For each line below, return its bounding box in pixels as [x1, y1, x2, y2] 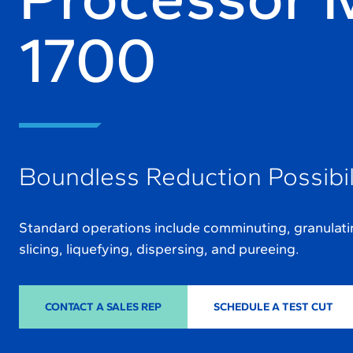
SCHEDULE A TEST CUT [214, 300, 333, 314]
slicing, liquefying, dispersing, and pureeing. [19, 240, 299, 258]
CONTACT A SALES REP [45, 300, 162, 314]
